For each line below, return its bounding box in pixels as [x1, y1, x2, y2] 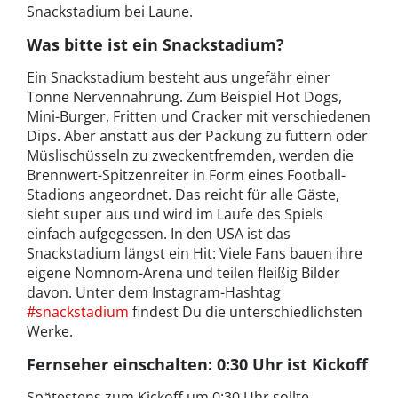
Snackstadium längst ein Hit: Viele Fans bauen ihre [27, 243, 362, 263]
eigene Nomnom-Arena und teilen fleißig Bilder [27, 262, 340, 283]
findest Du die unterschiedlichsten [129, 301, 362, 322]
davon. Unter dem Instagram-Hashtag [27, 282, 281, 302]
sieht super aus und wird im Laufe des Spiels [27, 203, 323, 224]
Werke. [27, 321, 73, 341]
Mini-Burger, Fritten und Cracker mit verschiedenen [27, 106, 370, 126]
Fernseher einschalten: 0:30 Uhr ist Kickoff [27, 353, 368, 375]
